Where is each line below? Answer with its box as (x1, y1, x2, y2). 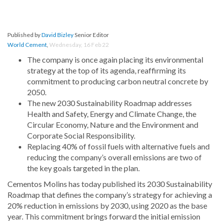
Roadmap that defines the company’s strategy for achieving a (7, 190, 212, 200)
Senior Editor (74, 31, 109, 39)
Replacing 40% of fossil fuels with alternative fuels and (27, 142, 210, 151)
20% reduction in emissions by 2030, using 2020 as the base (7, 201, 207, 211)
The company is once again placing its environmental (27, 55, 203, 65)
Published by (7, 31, 41, 39)
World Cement (7, 41, 47, 49)
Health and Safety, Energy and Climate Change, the (27, 109, 196, 119)
